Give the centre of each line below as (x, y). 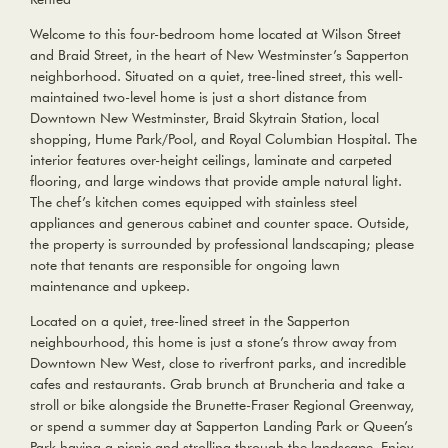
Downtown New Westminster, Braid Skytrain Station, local (204, 118)
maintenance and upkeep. (110, 286)
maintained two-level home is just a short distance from (198, 97)
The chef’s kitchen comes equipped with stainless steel (193, 202)
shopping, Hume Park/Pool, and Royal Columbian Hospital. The (223, 139)
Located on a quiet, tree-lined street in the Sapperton (190, 321)
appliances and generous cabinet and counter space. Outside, (219, 223)
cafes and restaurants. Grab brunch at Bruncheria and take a (217, 384)
